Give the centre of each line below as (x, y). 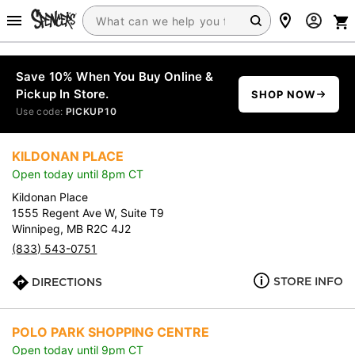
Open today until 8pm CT (78, 174)
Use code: (41, 111)
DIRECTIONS (67, 282)
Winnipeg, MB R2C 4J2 (72, 229)
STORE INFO (308, 281)
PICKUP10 (91, 111)
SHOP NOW (283, 94)
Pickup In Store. (63, 94)
